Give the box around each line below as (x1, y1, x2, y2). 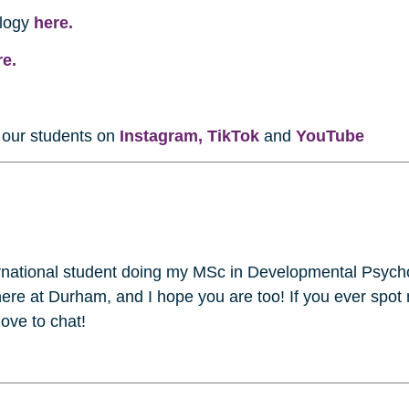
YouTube (296, 126, 364, 145)
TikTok (207, 126, 259, 145)
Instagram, (120, 126, 203, 145)
